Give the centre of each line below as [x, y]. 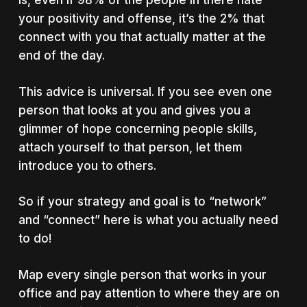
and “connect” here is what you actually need [148, 220]
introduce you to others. [87, 165]
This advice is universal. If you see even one [145, 91]
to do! [35, 238]
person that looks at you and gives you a [134, 110]
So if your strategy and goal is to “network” [142, 201]
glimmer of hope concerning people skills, [137, 128]
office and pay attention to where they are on [149, 293]
